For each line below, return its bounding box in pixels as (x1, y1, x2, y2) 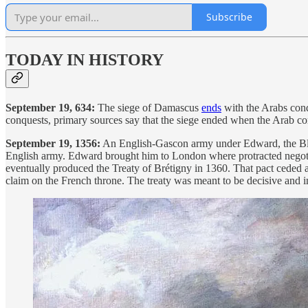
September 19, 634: (5, 102, 98, 114)
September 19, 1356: (5, 137, 100, 150)
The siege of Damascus (98, 102, 201, 114)
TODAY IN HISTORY (5, 51, 164, 69)
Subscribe (206, 10, 252, 24)
